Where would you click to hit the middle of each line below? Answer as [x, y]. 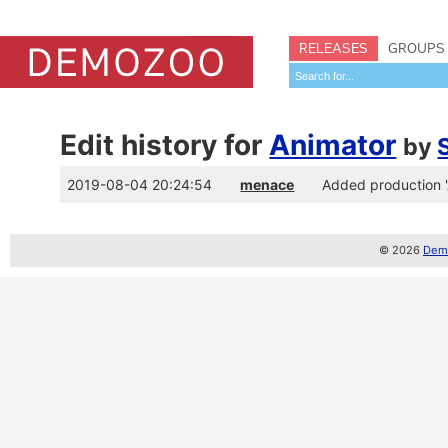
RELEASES [333, 48]
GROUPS [416, 48]
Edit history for [165, 145]
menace [267, 184]
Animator [333, 145]
